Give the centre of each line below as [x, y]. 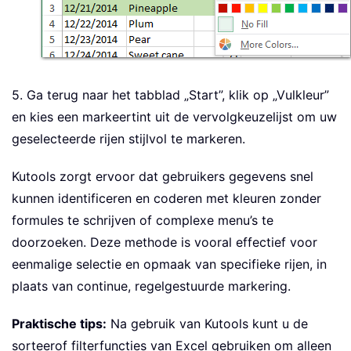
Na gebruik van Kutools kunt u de [207, 324]
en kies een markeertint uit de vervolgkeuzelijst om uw [174, 117]
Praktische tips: [59, 324]
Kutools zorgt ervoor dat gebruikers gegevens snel [163, 177]
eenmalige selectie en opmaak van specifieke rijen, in [169, 264]
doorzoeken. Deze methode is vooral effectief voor [165, 242]
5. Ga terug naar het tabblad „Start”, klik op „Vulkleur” [170, 95]
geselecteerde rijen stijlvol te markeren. [128, 139]
